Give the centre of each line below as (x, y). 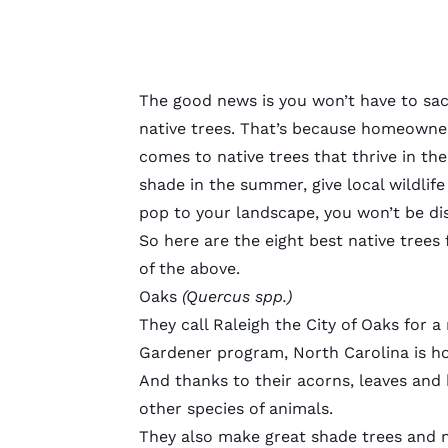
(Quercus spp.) (236, 296)
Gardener (177, 352)
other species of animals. (235, 408)
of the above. (189, 268)
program (250, 352)
